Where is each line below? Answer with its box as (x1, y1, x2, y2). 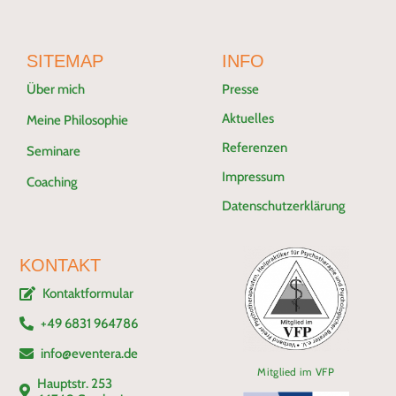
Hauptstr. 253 (37, 375, 113, 392)
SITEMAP (26, 50, 103, 71)
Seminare (26, 142, 80, 159)
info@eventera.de (41, 346, 139, 362)
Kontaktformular (42, 286, 134, 302)
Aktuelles (222, 110, 275, 126)
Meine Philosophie (26, 111, 128, 128)
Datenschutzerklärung (222, 197, 346, 214)
